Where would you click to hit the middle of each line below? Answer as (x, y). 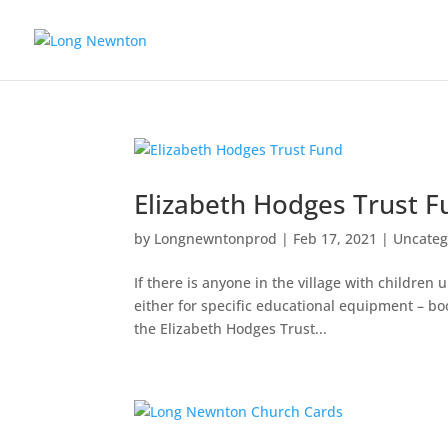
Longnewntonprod (216, 238)
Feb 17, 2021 (335, 238)
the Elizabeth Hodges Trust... (231, 328)
